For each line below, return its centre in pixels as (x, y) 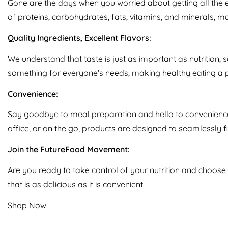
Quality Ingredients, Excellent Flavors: (79, 37)
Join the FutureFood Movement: (69, 149)
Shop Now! (28, 205)
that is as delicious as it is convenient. (76, 184)
